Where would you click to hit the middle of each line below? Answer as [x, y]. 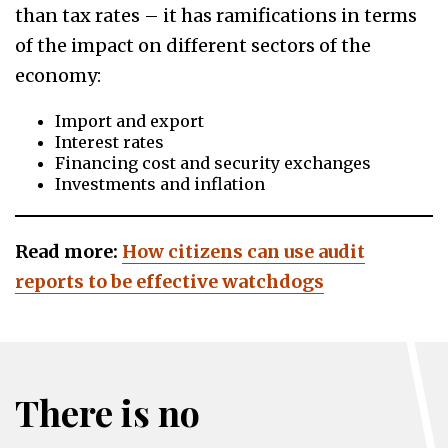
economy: [58, 76]
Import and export [129, 121]
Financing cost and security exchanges [213, 163]
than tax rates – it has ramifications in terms [216, 16]
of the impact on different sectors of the [193, 46]
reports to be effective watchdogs [169, 282]
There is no [107, 412]
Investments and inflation [160, 184]
